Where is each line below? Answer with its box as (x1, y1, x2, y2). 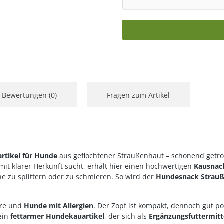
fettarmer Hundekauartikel (10, 211, 104, 221)
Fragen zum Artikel (107, 90, 170, 100)
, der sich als (104, 211, 149, 221)
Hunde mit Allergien (24, 201, 93, 210)
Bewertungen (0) (2, 90, 57, 100)
